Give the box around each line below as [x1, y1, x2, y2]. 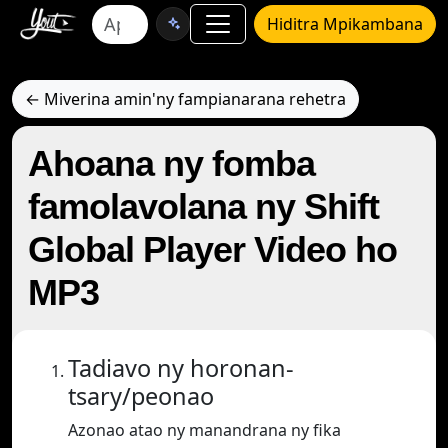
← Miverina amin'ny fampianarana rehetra [25, 88, 346, 110]
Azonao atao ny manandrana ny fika [68, 419, 341, 441]
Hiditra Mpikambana [267, 13, 423, 35]
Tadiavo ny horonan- [68, 352, 294, 384]
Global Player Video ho [28, 229, 397, 270]
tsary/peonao [68, 380, 214, 412]
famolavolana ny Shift [28, 186, 379, 227]
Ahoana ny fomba [28, 143, 315, 184]
